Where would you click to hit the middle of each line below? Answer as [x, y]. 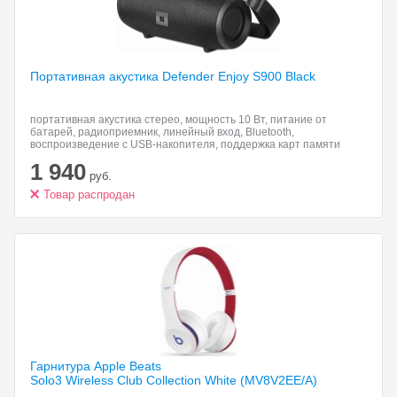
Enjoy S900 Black [267, 76]
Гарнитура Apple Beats [96, 366]
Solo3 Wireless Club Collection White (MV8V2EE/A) [174, 380]
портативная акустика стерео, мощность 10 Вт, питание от [179, 120]
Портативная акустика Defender [124, 76]
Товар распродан [89, 195]
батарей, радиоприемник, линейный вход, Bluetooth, [162, 132]
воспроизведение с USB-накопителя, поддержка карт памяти [185, 144]
